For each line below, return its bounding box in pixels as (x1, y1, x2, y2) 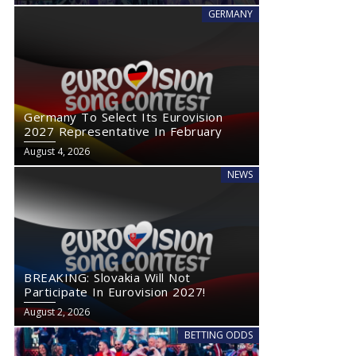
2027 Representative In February (24, 123, 222, 139)
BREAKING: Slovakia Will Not (24, 269, 191, 285)
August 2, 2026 (24, 305, 90, 319)
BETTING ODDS (184, 328, 253, 342)
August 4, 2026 (24, 145, 90, 158)
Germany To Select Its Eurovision (24, 109, 222, 125)
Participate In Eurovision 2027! (24, 284, 206, 300)
